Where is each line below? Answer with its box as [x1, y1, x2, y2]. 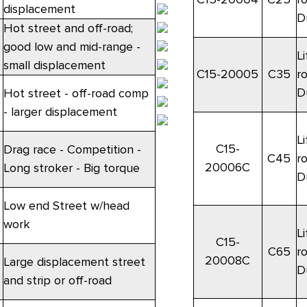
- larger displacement [3, 104, 117, 120]
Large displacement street [3, 254, 145, 270]
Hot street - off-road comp [3, 86, 149, 101]
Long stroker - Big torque [3, 160, 140, 176]
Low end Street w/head [3, 198, 130, 214]
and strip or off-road [3, 273, 112, 288]
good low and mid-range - [3, 39, 140, 55]
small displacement [3, 58, 106, 73]
